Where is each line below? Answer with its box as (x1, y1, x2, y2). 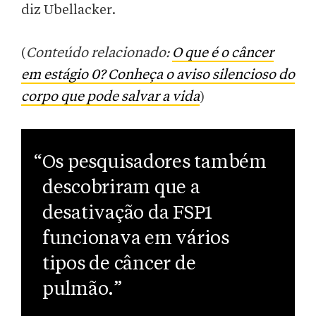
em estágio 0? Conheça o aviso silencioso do (21, 68, 295, 83)
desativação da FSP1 (42, 204, 213, 223)
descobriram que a (42, 178, 200, 197)
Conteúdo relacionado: (26, 46, 172, 61)
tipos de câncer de (42, 255, 196, 274)
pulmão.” (42, 280, 122, 299)
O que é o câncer (172, 46, 274, 61)
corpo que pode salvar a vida (21, 90, 200, 104)
